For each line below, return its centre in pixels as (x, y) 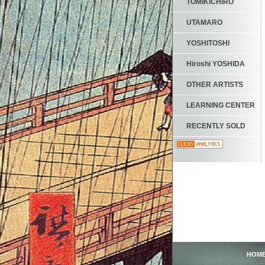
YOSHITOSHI (208, 43)
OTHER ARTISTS (215, 85)
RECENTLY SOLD (216, 126)
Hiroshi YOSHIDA (216, 64)
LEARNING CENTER (221, 106)
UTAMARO (204, 23)
